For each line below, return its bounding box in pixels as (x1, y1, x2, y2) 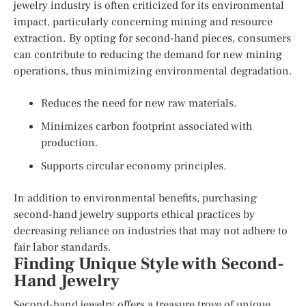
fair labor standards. (14, 240, 111, 254)
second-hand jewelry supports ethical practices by (14, 207, 255, 221)
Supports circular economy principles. (41, 158, 227, 173)
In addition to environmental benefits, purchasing (14, 191, 257, 205)
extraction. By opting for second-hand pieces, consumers (14, 31, 291, 45)
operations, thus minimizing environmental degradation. (14, 64, 292, 78)
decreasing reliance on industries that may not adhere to (14, 223, 288, 238)
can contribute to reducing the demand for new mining (14, 47, 282, 61)
